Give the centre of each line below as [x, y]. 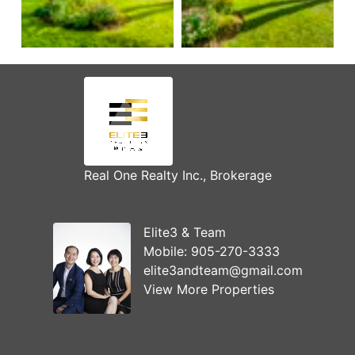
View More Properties [208, 290]
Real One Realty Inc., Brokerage [177, 176]
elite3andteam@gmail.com [223, 271]
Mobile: [167, 252]
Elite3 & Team [184, 233]
